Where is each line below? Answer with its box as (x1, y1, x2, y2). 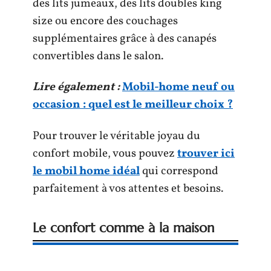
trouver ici (177, 145, 235, 162)
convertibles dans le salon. (33, 48, 166, 64)
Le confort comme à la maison (33, 219, 215, 236)
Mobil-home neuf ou (122, 79, 235, 95)
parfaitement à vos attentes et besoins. (33, 180, 223, 197)
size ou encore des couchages (33, 13, 178, 29)
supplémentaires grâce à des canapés (33, 30, 217, 47)
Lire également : (33, 79, 120, 95)
